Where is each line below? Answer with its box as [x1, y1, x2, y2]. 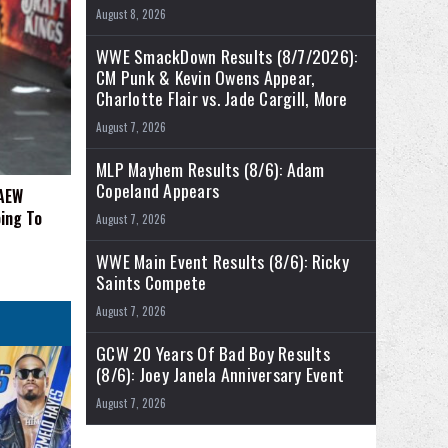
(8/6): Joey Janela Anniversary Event [96, 361, 344, 388]
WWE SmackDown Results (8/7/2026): [96, 43, 358, 70]
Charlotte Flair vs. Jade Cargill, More [96, 85, 348, 112]
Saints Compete [96, 269, 207, 296]
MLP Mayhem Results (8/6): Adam [96, 156, 325, 183]
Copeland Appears [96, 177, 219, 204]
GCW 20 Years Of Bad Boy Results [96, 340, 330, 367]
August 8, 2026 [96, 6, 166, 23]
